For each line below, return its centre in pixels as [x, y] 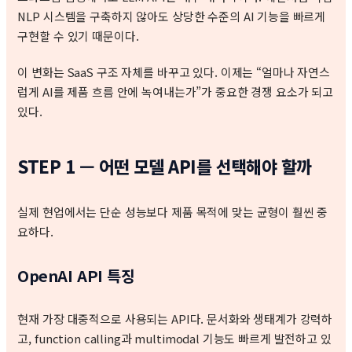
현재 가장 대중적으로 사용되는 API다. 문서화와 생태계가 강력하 [175, 318]
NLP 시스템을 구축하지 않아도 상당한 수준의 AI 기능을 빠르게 [172, 16]
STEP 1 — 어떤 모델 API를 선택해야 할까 [165, 166]
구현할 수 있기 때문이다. [78, 36]
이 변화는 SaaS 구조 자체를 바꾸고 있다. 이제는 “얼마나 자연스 [174, 71]
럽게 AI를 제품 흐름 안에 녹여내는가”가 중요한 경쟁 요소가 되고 [176, 91]
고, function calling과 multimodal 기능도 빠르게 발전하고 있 [174, 338]
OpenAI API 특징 [76, 275]
